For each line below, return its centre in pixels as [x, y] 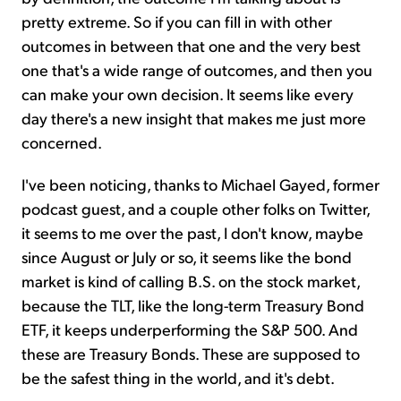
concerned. [62, 141]
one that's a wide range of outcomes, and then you [197, 69]
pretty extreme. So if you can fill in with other [177, 21]
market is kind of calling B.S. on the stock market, [191, 280]
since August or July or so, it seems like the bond [187, 256]
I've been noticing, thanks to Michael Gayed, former [200, 183]
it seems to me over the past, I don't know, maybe [192, 232]
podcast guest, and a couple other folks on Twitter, [196, 208]
